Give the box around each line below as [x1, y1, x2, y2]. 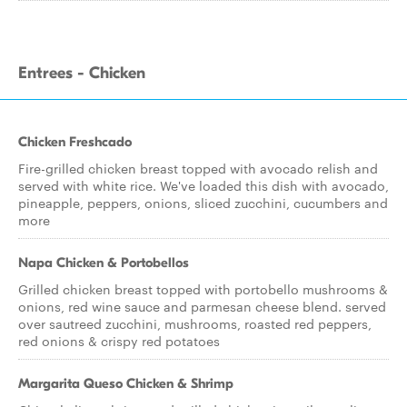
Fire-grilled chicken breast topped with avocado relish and [18, 159, 378, 177]
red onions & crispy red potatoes [18, 332, 220, 350]
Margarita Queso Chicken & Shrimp [18, 375, 233, 392]
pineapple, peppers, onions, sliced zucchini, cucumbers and [18, 194, 388, 212]
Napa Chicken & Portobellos [18, 254, 189, 271]
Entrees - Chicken [18, 64, 145, 83]
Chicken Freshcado [18, 134, 132, 150]
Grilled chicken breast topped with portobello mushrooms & [18, 280, 388, 298]
